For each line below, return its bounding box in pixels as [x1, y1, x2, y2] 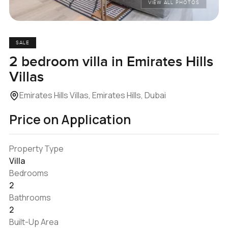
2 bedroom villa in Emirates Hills [9, 53, 213, 70]
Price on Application [9, 110, 131, 128]
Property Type [9, 142, 64, 154]
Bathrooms [9, 191, 51, 203]
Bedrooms [9, 167, 48, 179]
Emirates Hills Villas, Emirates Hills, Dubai [19, 89, 166, 101]
